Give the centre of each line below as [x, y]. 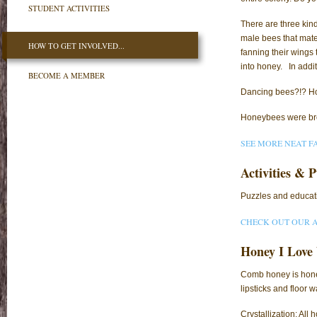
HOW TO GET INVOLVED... [76, 46]
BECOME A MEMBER [67, 75]
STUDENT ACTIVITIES [69, 8]
